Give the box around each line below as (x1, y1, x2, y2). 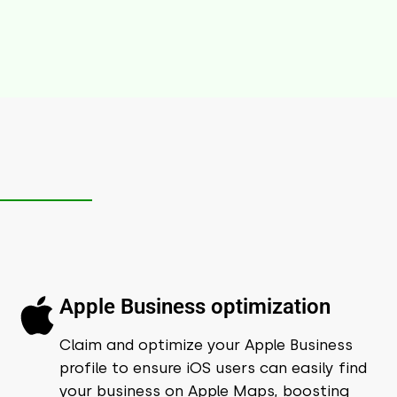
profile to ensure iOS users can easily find (58, 358, 367, 377)
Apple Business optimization (58, 293, 331, 319)
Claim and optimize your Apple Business (58, 335, 353, 354)
